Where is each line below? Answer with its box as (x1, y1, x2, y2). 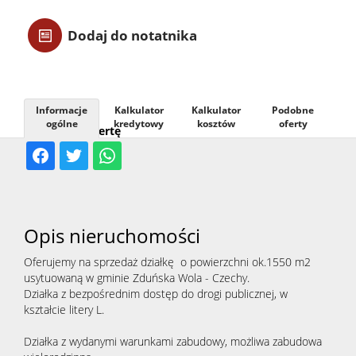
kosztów (196, 117, 235, 130)
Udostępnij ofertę (24, 123, 121, 138)
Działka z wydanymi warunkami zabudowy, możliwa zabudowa (24, 334, 322, 349)
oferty (278, 117, 308, 130)
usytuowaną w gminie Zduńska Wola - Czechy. (24, 270, 250, 285)
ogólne (45, 117, 78, 130)
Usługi (309, 15, 349, 33)
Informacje (36, 103, 87, 117)
